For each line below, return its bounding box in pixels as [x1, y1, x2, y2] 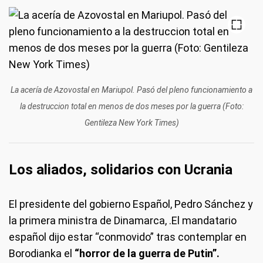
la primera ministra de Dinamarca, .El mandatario [9, 214, 237, 227]
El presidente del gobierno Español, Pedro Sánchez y [9, 197, 253, 210]
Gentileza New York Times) [84, 117, 179, 127]
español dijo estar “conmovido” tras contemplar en [9, 230, 247, 243]
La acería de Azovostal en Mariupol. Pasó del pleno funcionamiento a [11, 85, 252, 95]
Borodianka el [9, 247, 75, 259]
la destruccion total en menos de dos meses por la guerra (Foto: [19, 101, 244, 111]
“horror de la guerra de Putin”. [75, 247, 220, 259]
